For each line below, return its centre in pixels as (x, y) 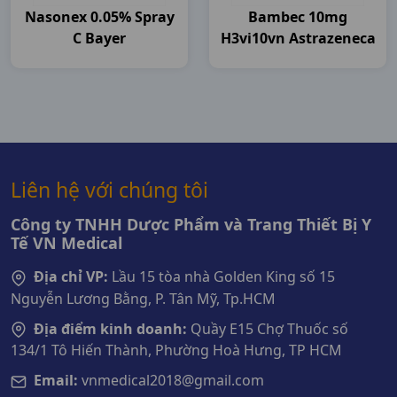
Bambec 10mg (298, 17)
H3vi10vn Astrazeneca (298, 38)
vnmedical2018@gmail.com (171, 381)
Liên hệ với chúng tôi (109, 190)
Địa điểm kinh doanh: (110, 328)
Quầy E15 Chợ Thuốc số (268, 328)
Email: (56, 381)
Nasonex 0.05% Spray (99, 17)
